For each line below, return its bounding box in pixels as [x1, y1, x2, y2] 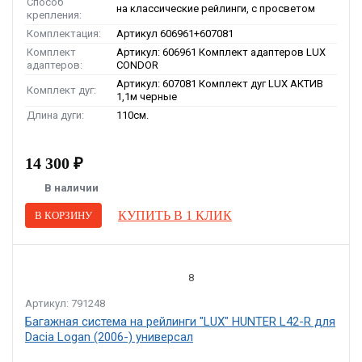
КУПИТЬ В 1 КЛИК [118, 208, 232, 222]
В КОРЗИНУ [35, 209, 92, 221]
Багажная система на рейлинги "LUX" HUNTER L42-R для [25, 314, 335, 329]
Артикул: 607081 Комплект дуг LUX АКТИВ [116, 78, 323, 90]
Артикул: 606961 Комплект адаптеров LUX [116, 46, 326, 58]
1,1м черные [116, 90, 177, 103]
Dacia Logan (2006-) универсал [25, 330, 193, 344]
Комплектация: [27, 27, 101, 40]
